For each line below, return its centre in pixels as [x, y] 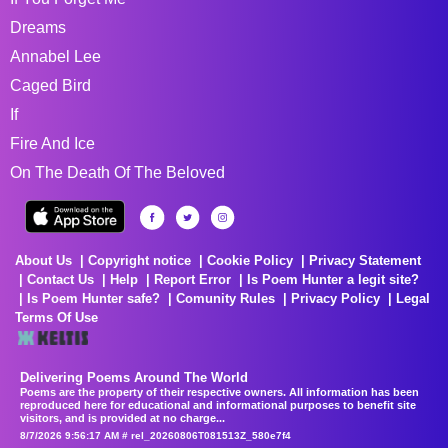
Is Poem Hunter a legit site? [333, 279]
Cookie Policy [250, 260]
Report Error [192, 279]
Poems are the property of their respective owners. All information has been [219, 391]
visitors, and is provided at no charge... [122, 417]
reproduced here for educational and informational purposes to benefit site [218, 404]
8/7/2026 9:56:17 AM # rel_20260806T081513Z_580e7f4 [155, 435]
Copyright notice [139, 260]
